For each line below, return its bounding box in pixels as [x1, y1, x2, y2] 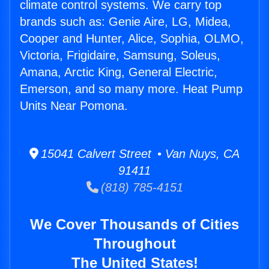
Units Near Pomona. [20, 99, 128, 113]
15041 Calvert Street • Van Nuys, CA [38, 147, 240, 161]
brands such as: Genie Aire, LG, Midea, [20, 15, 231, 29]
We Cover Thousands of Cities [30, 216, 239, 233]
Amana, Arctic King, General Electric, [20, 65, 217, 79]
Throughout [93, 235, 176, 252]
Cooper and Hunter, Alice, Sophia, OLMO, [20, 32, 244, 46]
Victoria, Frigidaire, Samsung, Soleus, [20, 49, 220, 62]
